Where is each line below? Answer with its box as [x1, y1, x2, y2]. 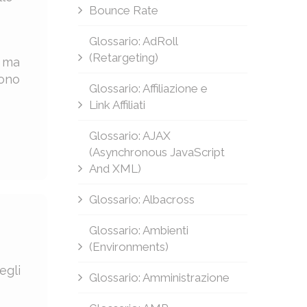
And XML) [88, 162, 141, 175]
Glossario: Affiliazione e [88, 82, 208, 95]
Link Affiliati [88, 98, 145, 112]
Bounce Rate [88, 3, 158, 17]
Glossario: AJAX [88, 129, 171, 143]
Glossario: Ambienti [88, 223, 188, 237]
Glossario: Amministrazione [88, 271, 230, 284]
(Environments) [88, 240, 169, 254]
